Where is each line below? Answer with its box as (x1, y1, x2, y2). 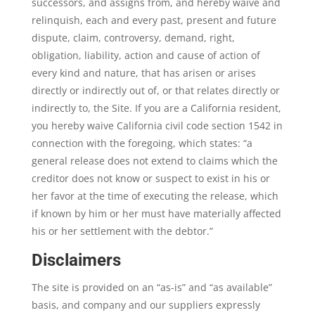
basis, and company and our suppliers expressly (31, 298, 260, 311)
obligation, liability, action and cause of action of (31, 49, 260, 62)
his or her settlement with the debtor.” (31, 224, 213, 238)
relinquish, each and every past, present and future (31, 13, 276, 27)
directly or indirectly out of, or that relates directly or (31, 84, 280, 97)
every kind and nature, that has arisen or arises (31, 66, 256, 79)
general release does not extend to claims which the (31, 154, 278, 167)
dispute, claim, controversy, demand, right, (31, 31, 235, 44)
